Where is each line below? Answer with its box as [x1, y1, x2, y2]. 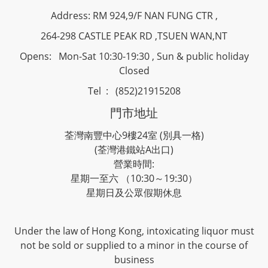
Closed [118, 64, 150, 77]
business [114, 253, 154, 266]
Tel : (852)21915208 [87, 84, 181, 98]
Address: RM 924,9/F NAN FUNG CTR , [50, 9, 218, 22]
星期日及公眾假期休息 [86, 186, 182, 199]
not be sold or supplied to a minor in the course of [20, 239, 248, 252]
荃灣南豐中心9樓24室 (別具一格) [64, 129, 204, 142]
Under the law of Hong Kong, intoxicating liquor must [14, 224, 254, 237]
